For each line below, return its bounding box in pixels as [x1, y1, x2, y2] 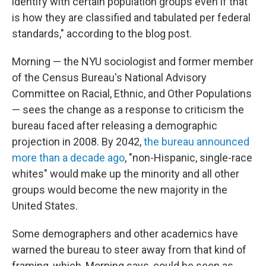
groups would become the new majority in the [12, 183, 227, 196]
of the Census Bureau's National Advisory [12, 71, 207, 84]
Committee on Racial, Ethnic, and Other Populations [12, 87, 252, 100]
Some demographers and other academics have [12, 227, 238, 240]
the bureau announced [144, 135, 249, 148]
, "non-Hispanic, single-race [125, 151, 252, 164]
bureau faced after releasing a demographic [12, 119, 217, 132]
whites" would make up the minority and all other [12, 167, 239, 180]
